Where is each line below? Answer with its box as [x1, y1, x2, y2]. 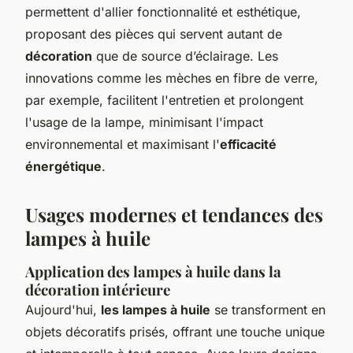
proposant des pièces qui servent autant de [25, 25, 282, 42]
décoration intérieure [25, 279, 170, 299]
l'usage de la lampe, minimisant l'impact [25, 113, 263, 130]
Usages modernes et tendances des [25, 201, 323, 227]
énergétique [25, 158, 102, 174]
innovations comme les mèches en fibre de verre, [25, 69, 318, 86]
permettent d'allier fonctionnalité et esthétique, [25, 3, 301, 20]
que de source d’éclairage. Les [92, 47, 278, 64]
